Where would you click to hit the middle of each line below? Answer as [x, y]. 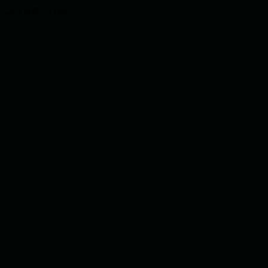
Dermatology [36, 171]
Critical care [34, 119]
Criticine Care [38, 145]
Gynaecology [36, 222]
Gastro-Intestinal [43, 94]
